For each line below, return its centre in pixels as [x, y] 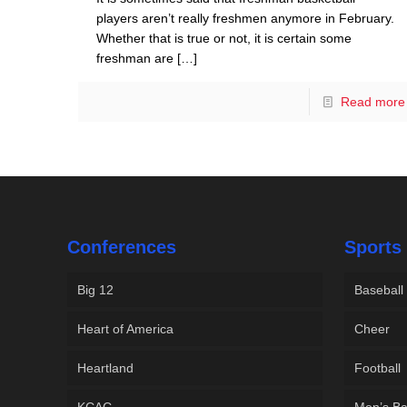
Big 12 [96, 290]
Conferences [122, 248]
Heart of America [126, 329]
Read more [372, 102]
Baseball [379, 290]
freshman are [135, 59]
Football [378, 368]
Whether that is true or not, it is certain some [224, 39]
